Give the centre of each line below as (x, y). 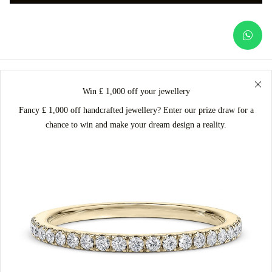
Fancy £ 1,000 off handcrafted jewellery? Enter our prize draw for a (136, 110)
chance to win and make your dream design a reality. (136, 125)
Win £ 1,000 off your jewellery (136, 91)
